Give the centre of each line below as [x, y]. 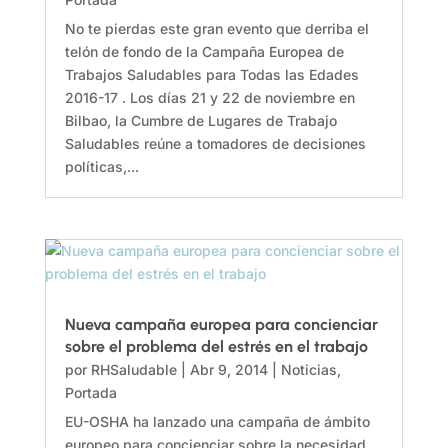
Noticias [308, 370]
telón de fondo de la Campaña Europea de [204, 51]
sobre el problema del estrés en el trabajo [216, 347]
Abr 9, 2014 [228, 370]
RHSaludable [133, 370]
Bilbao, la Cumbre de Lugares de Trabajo [200, 120]
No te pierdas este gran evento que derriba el [216, 28]
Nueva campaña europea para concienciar [221, 325]
